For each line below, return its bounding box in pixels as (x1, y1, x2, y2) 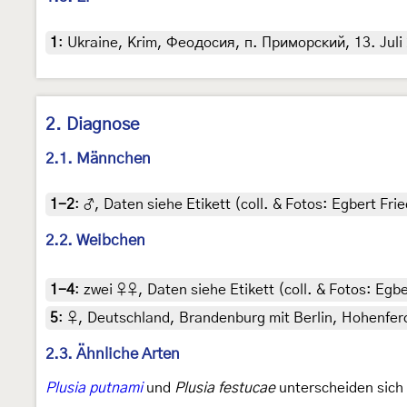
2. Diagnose (45, 116, 140, 134)
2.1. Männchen (45, 151, 151, 167)
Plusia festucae (174, 381, 275, 396)
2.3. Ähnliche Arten (45, 346, 180, 362)
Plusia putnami (45, 381, 143, 396)
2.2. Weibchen (45, 233, 145, 249)
